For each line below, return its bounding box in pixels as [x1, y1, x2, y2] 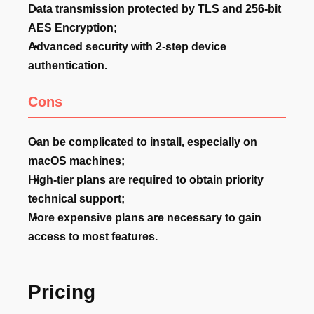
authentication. [28, 60, 107, 72]
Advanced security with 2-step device [28, 41, 226, 53]
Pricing [28, 281, 95, 303]
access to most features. [28, 231, 158, 243]
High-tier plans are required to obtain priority [28, 174, 264, 186]
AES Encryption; [28, 22, 117, 34]
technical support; [28, 193, 125, 205]
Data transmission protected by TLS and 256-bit [28, 3, 281, 15]
